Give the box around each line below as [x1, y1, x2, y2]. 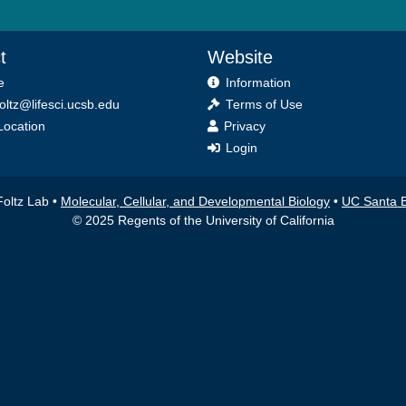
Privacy [223, 119, 266, 133]
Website [207, 47, 273, 67]
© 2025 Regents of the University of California [72, 213, 334, 227]
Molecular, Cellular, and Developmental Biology [61, 194, 330, 208]
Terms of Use [225, 97, 303, 111]
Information [225, 75, 291, 90]
